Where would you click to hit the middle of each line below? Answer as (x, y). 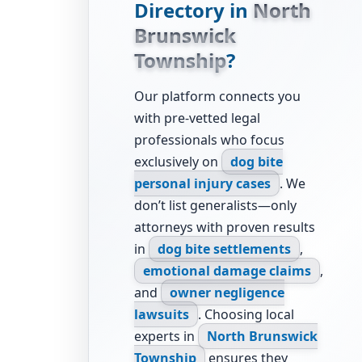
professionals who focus (209, 139)
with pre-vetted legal (197, 118)
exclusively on (178, 161)
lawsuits (162, 314)
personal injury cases (202, 183)
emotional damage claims (227, 270)
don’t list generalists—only (215, 205)
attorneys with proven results (225, 227)
